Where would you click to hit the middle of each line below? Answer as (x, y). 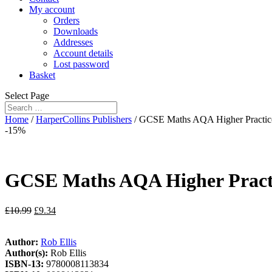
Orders (66, 20)
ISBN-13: (25, 263)
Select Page (27, 96)
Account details (83, 53)
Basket (42, 75)
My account (52, 9)
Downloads (76, 31)
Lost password (81, 64)
